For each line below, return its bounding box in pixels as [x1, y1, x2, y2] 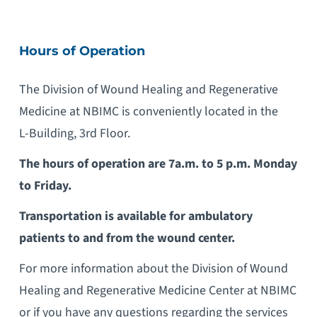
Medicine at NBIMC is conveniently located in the [18, 102, 278, 120]
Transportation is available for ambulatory [18, 207, 253, 225]
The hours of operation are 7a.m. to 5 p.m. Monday [18, 154, 297, 173]
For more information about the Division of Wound [18, 259, 288, 277]
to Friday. [18, 176, 71, 195]
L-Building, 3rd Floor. [18, 124, 130, 142]
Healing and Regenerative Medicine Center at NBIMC [18, 281, 296, 299]
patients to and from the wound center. [18, 229, 235, 247]
